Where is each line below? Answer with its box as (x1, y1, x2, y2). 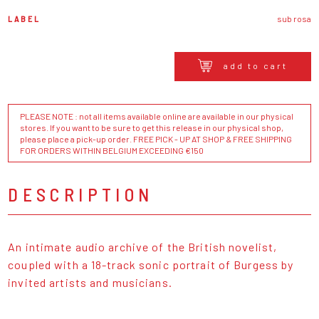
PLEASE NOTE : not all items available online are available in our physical (20, 110, 294, 121)
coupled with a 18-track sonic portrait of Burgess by (8, 257, 294, 271)
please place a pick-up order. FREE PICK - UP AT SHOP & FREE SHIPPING (20, 133, 293, 144)
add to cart (223, 61, 288, 71)
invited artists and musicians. (8, 275, 172, 289)
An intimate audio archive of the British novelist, (8, 239, 278, 253)
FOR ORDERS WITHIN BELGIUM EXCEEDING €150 (20, 145, 204, 155)
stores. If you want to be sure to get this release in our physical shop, (20, 122, 284, 132)
